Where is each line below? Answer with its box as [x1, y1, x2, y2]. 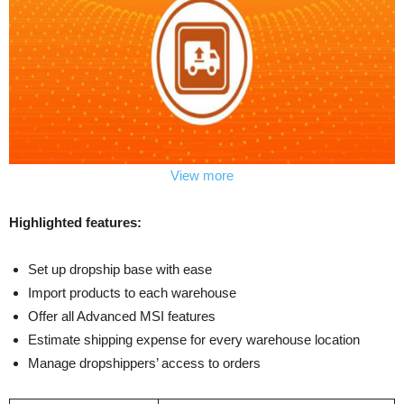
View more [170, 167, 234, 183]
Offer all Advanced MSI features [28, 308, 216, 324]
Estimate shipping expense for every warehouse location [28, 331, 360, 347]
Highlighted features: [9, 214, 142, 230]
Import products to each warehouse [28, 284, 236, 300]
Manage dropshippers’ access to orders [28, 354, 261, 371]
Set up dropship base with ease [28, 261, 212, 277]
